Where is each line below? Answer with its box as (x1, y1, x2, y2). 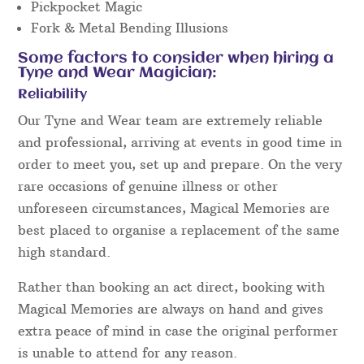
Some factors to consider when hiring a (18, 50, 335, 67)
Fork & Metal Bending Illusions (31, 19, 229, 37)
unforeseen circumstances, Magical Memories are (18, 200, 331, 217)
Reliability (18, 88, 88, 102)
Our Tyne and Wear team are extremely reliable (18, 112, 323, 129)
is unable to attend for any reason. (18, 344, 238, 362)
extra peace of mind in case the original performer (18, 323, 339, 340)
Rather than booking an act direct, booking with (18, 279, 326, 296)
